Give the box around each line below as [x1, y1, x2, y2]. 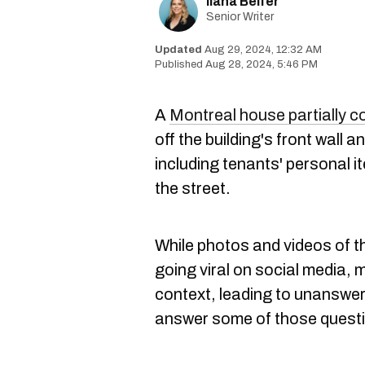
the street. [155, 179, 231, 197]
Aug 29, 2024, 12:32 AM [204, 44, 322, 55]
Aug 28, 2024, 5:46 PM [205, 59, 318, 70]
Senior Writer [206, 11, 274, 23]
